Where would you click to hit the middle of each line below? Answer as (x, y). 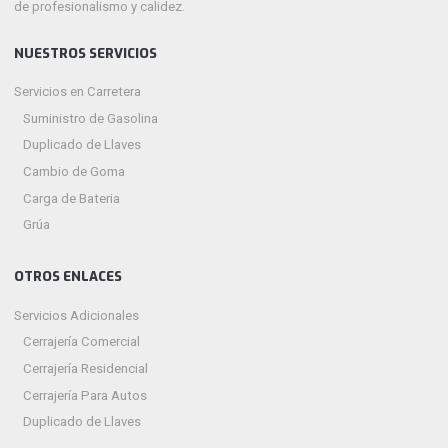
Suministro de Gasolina (91, 118)
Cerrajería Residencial (86, 368)
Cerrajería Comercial (82, 342)
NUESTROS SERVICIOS (86, 53)
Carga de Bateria (72, 198)
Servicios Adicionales (77, 315)
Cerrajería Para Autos (85, 395)
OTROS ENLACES (68, 277)
